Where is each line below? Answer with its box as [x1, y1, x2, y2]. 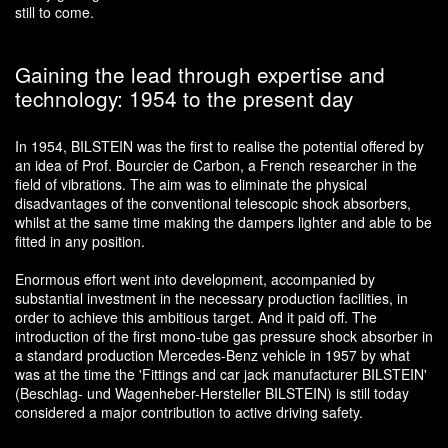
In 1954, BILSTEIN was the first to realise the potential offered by [15, 135, 424, 156]
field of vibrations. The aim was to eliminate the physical [15, 173, 367, 194]
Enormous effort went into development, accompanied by [15, 268, 375, 289]
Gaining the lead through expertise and [15, 58, 385, 89]
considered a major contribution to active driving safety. [15, 401, 363, 422]
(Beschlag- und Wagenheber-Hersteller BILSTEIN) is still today [15, 382, 409, 403]
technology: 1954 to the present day [15, 82, 353, 113]
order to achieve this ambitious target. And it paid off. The [15, 306, 377, 327]
